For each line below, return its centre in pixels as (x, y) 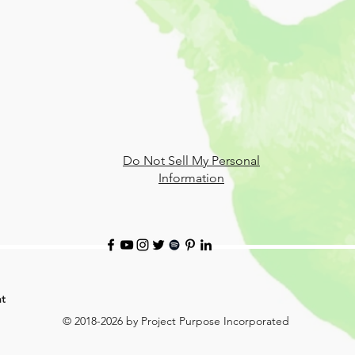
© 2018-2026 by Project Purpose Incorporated (177, 321)
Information (191, 178)
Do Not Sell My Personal (191, 160)
